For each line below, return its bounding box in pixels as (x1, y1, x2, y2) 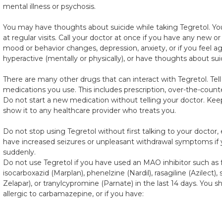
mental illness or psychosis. (3, 2, 96, 11)
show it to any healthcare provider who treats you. (3, 106, 176, 115)
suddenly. (3, 148, 36, 157)
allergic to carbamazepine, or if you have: (3, 189, 144, 198)
